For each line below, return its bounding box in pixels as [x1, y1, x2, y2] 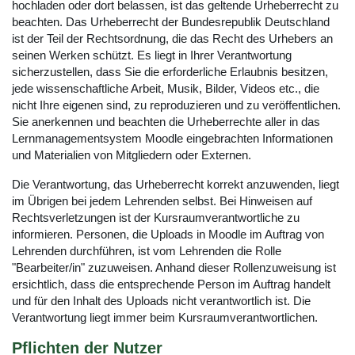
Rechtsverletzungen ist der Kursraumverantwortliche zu [12, 212, 300, 224]
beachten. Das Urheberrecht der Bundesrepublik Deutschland [12, 16, 330, 29]
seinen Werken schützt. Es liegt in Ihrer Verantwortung [12, 49, 292, 62]
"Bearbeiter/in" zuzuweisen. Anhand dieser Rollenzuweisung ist [12, 261, 336, 274]
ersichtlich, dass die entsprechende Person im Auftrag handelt [12, 278, 330, 291]
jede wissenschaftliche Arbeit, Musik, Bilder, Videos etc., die [12, 82, 319, 95]
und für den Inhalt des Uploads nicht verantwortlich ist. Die [12, 295, 311, 307]
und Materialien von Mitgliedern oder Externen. [12, 149, 251, 162]
